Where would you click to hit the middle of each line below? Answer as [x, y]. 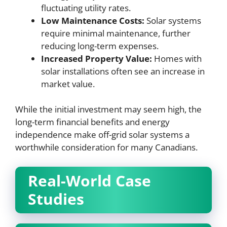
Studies [56, 199]
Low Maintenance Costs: [93, 20]
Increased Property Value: [97, 58]
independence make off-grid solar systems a [102, 135]
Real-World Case [89, 180]
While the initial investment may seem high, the [108, 109]
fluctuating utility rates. [86, 8]
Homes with [177, 58]
